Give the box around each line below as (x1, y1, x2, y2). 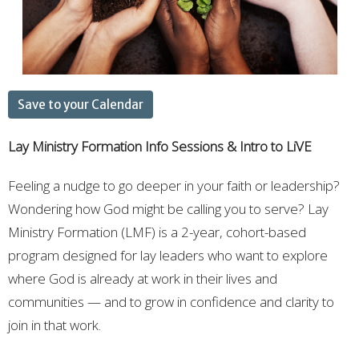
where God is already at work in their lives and (8, 269, 277, 288)
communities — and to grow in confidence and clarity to (8, 292, 334, 311)
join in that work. (8, 316, 101, 334)
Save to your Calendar (18, 97, 143, 112)
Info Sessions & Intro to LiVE (145, 137, 312, 155)
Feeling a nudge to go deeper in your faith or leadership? (8, 176, 340, 195)
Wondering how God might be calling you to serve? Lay (8, 200, 329, 218)
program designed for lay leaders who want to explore (8, 246, 328, 264)
